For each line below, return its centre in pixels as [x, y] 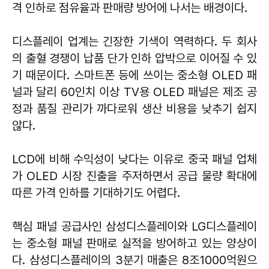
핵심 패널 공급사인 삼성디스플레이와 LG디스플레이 [134, 226]
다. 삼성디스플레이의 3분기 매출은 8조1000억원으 [134, 260]
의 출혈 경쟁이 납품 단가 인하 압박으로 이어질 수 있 [134, 58]
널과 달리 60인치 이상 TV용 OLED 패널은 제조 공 [134, 92]
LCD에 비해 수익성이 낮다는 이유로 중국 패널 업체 [134, 159]
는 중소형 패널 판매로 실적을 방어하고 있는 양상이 [134, 243]
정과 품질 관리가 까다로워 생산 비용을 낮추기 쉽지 [134, 108]
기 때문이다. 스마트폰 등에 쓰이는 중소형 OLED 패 [134, 75]
